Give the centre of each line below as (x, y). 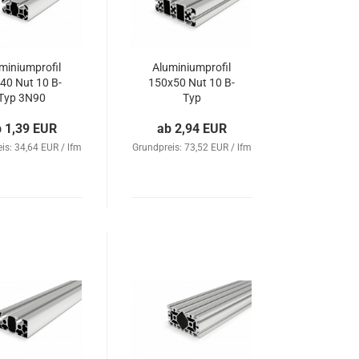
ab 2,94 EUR (192, 129)
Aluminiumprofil (192, 67)
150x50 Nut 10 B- (192, 83)
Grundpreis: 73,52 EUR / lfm (192, 147)
